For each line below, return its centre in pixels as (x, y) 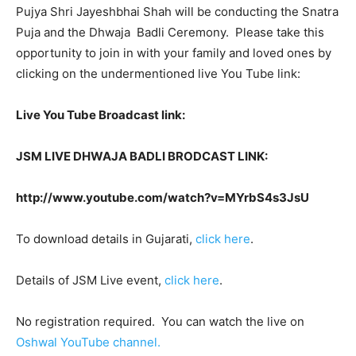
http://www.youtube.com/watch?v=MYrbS (140, 197)
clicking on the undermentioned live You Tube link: (158, 74)
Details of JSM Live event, (90, 280)
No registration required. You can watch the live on (160, 321)
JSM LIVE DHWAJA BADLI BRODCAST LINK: (142, 156)
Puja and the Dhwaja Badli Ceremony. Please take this (170, 32)
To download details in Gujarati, (106, 239)
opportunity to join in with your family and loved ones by (174, 53)
